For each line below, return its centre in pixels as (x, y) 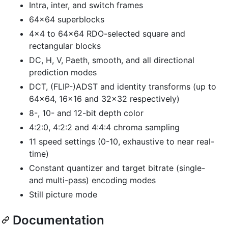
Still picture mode (63, 194)
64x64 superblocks (67, 19)
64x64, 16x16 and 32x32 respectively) (104, 98)
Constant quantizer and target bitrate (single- (117, 168)
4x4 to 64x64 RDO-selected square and (107, 33)
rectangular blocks (65, 46)
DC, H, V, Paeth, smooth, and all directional (112, 60)
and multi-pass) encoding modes (92, 180)
